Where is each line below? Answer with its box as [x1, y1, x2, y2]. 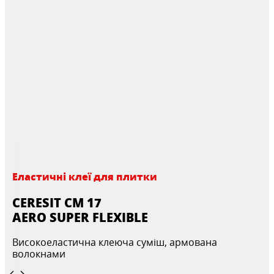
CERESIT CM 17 [12, 194, 102, 211]
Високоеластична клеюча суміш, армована [12, 235, 217, 249]
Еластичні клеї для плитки [12, 169, 157, 183]
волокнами [12, 247, 65, 261]
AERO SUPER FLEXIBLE [12, 209, 148, 226]
